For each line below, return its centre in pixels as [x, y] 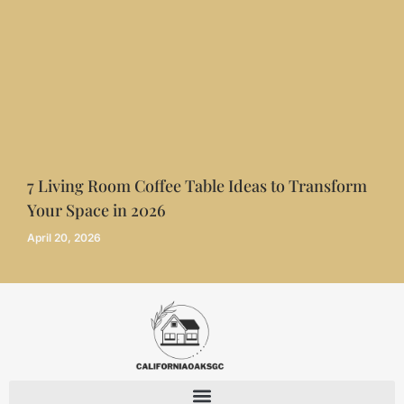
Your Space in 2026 [96, 210]
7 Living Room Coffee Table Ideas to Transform [197, 185]
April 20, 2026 [64, 237]
